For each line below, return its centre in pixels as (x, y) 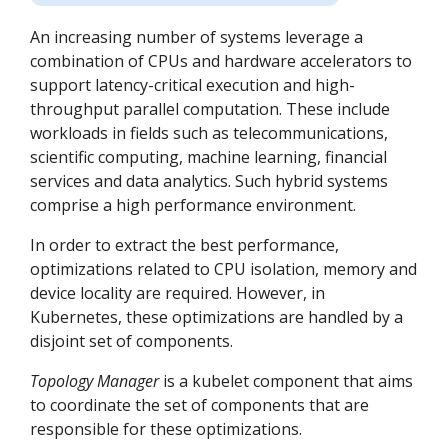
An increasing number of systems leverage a (196, 37)
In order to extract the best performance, (184, 245)
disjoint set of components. (131, 341)
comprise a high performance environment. (193, 205)
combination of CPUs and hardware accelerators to (221, 61)
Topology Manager (94, 381)
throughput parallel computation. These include (210, 109)
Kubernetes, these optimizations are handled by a (216, 317)
